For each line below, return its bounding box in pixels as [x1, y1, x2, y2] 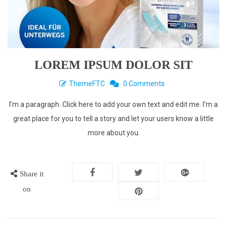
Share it [19, 170, 44, 178]
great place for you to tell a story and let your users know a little [13, 115, 214, 123]
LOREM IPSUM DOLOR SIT [34, 58, 193, 72]
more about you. [87, 129, 140, 137]
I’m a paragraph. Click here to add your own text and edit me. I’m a [9, 100, 218, 109]
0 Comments [123, 80, 165, 88]
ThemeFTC [68, 80, 105, 88]
